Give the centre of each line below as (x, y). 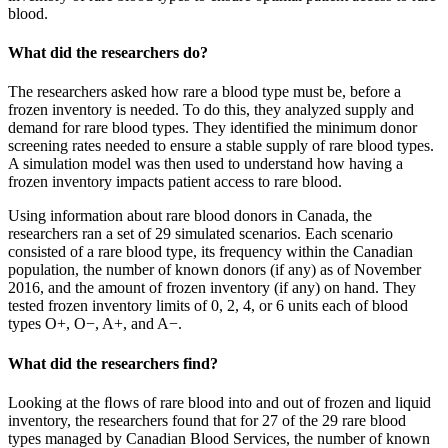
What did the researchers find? (113, 363)
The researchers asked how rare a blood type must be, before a (204, 92)
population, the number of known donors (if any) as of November (214, 270)
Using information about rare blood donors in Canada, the (190, 216)
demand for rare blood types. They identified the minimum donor (212, 128)
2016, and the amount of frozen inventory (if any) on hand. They (212, 288)
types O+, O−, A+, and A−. (95, 324)
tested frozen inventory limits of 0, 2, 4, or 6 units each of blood (208, 306)
